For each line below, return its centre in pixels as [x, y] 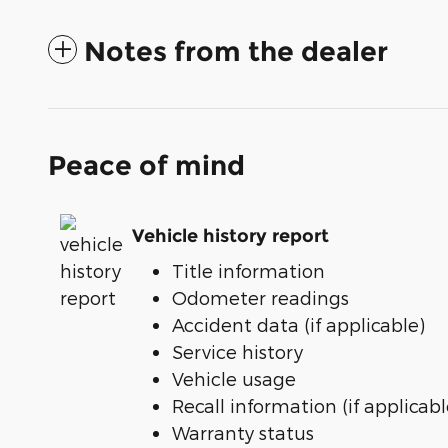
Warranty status [243, 433]
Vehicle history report [230, 235]
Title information [248, 271]
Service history [237, 352]
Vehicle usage [234, 379]
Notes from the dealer [236, 52]
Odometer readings [260, 298]
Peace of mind [146, 166]
